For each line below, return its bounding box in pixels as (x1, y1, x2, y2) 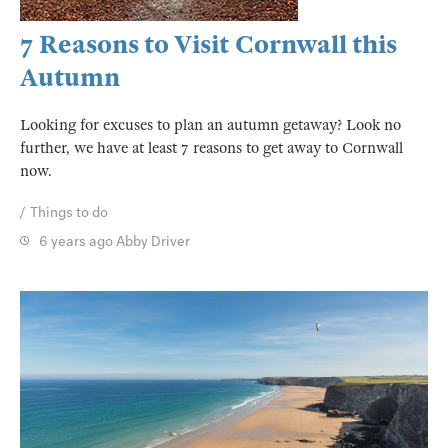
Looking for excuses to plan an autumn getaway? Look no (20, 115, 401, 134)
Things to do (30, 203, 108, 221)
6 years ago (39, 232, 114, 250)
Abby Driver (113, 232, 191, 250)
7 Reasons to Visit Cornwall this (20, 28, 397, 60)
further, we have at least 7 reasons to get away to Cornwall (20, 138, 403, 157)
